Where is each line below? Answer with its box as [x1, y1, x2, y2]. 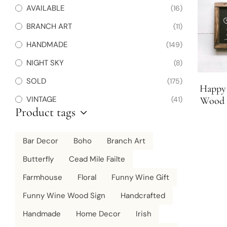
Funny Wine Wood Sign [23, 191, 105, 201]
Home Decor [76, 209, 121, 219]
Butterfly [23, 154, 54, 164]
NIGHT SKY [26, 58, 64, 68]
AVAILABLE [26, 3, 64, 13]
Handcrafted [121, 191, 165, 201]
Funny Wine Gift [111, 172, 169, 182]
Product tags [15, 105, 75, 120]
